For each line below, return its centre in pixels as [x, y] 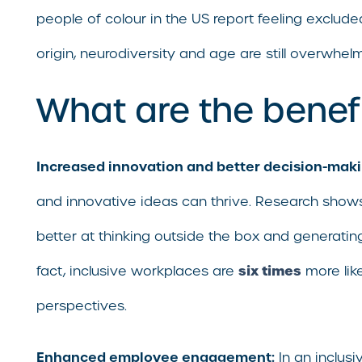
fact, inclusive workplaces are [137, 271]
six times [270, 271]
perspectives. [82, 306]
